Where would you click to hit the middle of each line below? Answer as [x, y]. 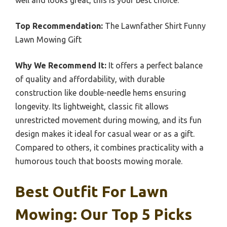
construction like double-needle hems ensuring [101, 92]
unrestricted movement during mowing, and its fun [108, 120]
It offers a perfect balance [155, 65]
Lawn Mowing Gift [48, 39]
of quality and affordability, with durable [90, 79]
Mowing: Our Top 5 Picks [104, 214]
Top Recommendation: [59, 26]
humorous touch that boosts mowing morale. [99, 161]
